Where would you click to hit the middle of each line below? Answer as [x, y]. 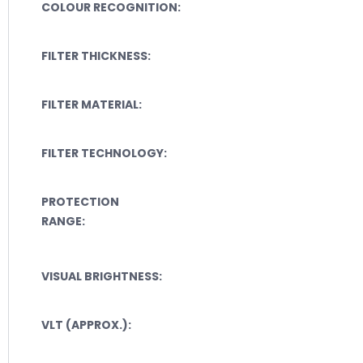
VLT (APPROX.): [86, 325]
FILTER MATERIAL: [92, 104]
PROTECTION [80, 201]
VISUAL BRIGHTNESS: [102, 276]
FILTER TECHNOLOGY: [104, 153]
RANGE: [63, 221]
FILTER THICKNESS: [96, 56]
